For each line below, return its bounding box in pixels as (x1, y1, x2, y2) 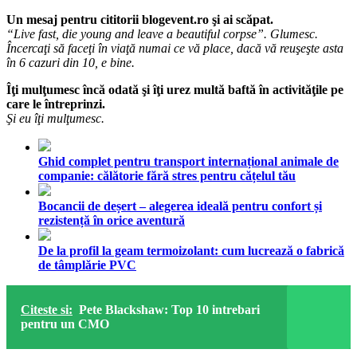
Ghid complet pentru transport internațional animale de (38, 154, 339, 168)
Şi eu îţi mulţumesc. (6, 111, 104, 125)
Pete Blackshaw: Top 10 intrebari (79, 302, 260, 316)
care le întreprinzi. (6, 96, 105, 111)
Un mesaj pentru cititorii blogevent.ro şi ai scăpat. (6, 12, 273, 26)
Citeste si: (21, 302, 73, 316)
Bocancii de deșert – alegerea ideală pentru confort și (38, 198, 322, 213)
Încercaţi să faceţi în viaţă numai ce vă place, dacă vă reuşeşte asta (6, 41, 343, 55)
